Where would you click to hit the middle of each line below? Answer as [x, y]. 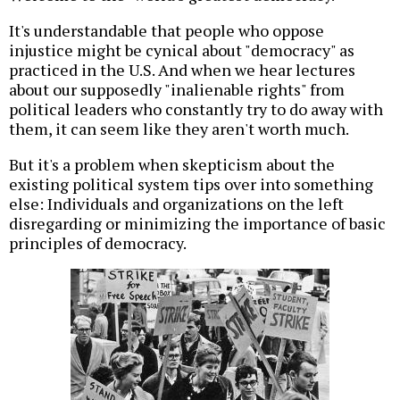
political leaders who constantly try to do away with [196, 109]
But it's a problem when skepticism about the [172, 165]
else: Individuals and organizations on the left [176, 204]
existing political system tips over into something [191, 184]
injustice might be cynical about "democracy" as [182, 50]
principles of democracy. [98, 243]
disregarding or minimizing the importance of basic [197, 224]
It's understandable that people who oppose [167, 31]
